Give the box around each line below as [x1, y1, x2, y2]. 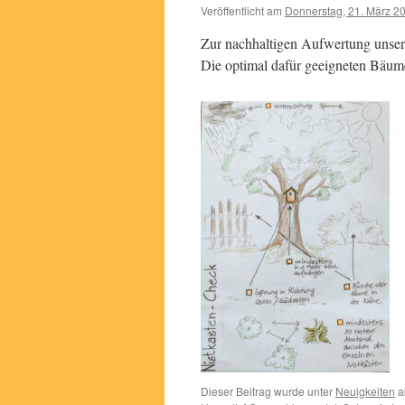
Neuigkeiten [335, 383, 395, 399]
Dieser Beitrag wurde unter [201, 383, 335, 399]
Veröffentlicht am [201, 3, 282, 18]
